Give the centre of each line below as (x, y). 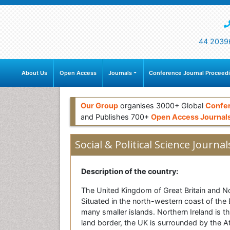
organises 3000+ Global (162, 106)
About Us (35, 73)
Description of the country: (130, 171)
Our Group (99, 106)
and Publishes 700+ (116, 117)
